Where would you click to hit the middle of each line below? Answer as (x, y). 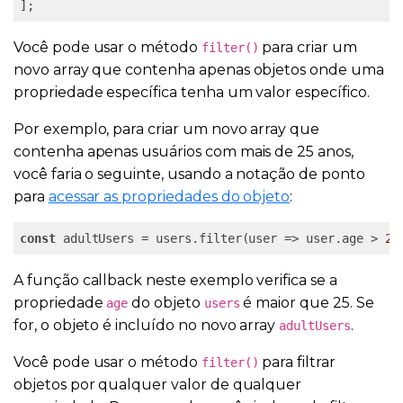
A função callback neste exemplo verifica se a (175, 280)
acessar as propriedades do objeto (169, 196)
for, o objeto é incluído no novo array (147, 325)
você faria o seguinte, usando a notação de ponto (189, 174)
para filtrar (297, 362)
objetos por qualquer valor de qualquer (158, 384)
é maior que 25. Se (307, 302)
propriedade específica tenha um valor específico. (192, 92)
